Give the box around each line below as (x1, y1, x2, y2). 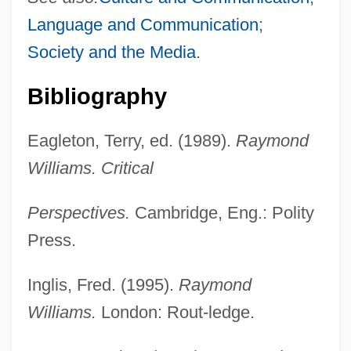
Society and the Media (27, 42, 196, 62)
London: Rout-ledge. (96, 302, 255, 322)
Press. (27, 230, 76, 250)
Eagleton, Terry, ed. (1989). (27, 130, 236, 150)
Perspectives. (27, 202, 130, 223)
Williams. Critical (27, 157, 154, 178)
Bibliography (27, 83, 167, 109)
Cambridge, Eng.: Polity (129, 202, 314, 223)
